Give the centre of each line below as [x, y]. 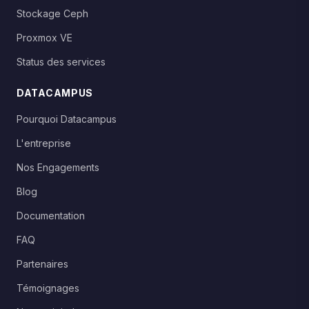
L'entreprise [44, 143]
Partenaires [42, 264]
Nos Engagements [58, 167]
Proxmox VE [44, 38]
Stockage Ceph [52, 13]
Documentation [51, 216]
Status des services [61, 62]
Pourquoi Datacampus [67, 119]
